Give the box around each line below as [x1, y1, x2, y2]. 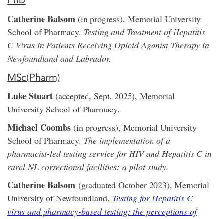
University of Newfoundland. [7, 192, 112, 204]
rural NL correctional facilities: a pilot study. [7, 161, 169, 173]
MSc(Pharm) [7, 71, 60, 84]
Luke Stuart [7, 89, 55, 103]
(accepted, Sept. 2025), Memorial [55, 90, 175, 102]
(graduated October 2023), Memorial [78, 179, 209, 191]
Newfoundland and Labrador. [7, 52, 111, 65]
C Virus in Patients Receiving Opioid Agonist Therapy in [7, 39, 209, 51]
